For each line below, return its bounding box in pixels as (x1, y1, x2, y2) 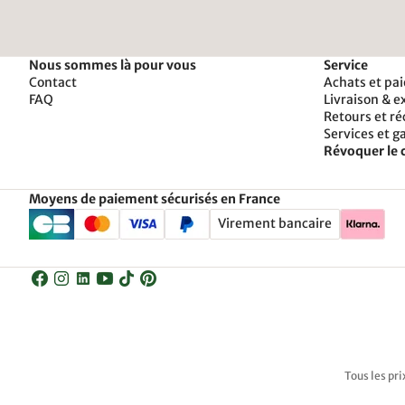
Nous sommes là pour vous (29, 56, 196, 73)
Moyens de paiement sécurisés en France (29, 190, 280, 207)
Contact (29, 73, 77, 90)
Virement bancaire (218, 215, 332, 232)
